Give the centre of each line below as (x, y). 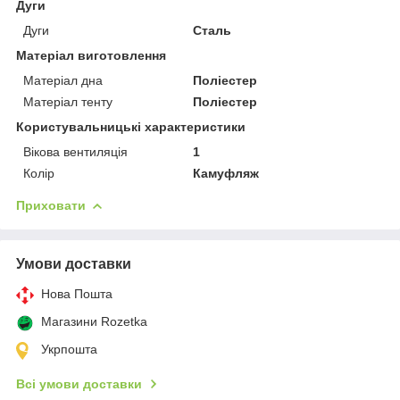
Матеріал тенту (68, 101)
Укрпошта (69, 349)
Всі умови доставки (79, 383)
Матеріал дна (63, 80)
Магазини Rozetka (94, 321)
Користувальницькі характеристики (131, 126)
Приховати (51, 205)
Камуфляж (226, 173)
